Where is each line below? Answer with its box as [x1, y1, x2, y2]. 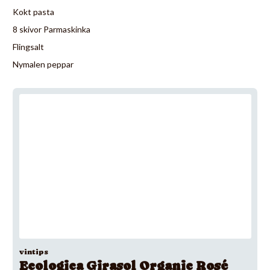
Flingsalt [13, 41, 44, 52]
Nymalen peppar [13, 58, 74, 69]
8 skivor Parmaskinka [13, 24, 90, 34]
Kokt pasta [13, 6, 54, 17]
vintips [19, 248, 48, 256]
